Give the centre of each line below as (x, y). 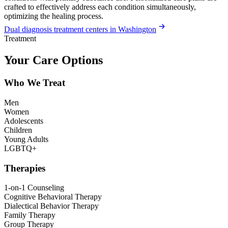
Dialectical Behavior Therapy (51, 206)
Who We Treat (35, 83)
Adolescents (24, 121)
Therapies (25, 168)
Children (18, 130)
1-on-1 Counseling (34, 188)
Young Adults (26, 139)
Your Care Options (53, 60)
